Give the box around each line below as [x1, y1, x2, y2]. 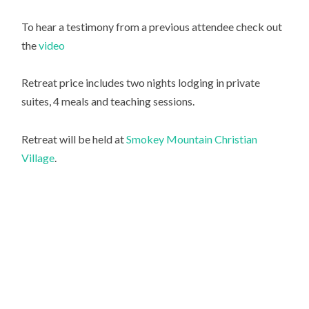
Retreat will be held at [21, 132, 127, 146]
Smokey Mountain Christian [126, 132, 258, 146]
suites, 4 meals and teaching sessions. [21, 94, 195, 108]
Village [21, 150, 55, 164]
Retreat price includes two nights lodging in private [21, 76, 261, 90]
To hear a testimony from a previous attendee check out [21, 20, 283, 34]
